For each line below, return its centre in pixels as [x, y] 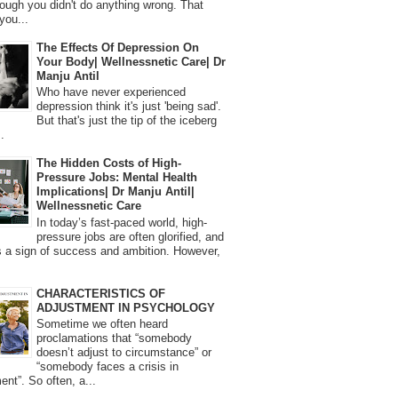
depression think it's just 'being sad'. [129, 107]
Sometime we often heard [102, 324]
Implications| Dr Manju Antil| [115, 192]
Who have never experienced [111, 92]
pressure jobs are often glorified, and [130, 236]
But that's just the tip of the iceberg [127, 121]
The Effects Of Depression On [118, 47]
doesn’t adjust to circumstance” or [124, 353]
